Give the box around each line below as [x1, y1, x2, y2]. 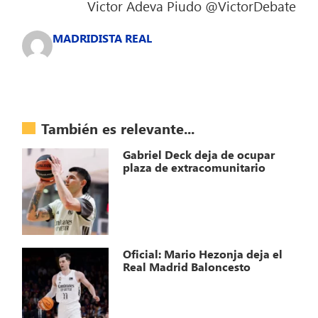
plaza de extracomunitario [123, 160, 266, 175]
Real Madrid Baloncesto [123, 259, 251, 275]
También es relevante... [41, 118, 195, 138]
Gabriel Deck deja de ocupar [123, 147, 275, 163]
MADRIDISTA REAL [53, 30, 153, 45]
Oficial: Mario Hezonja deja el [123, 246, 283, 262]
